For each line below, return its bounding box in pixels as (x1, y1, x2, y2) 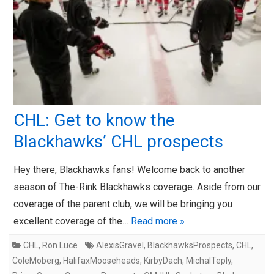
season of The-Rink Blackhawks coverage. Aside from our (13, 180, 261, 193)
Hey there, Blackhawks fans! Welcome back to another (13, 163, 245, 176)
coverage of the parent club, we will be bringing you (13, 198, 232, 210)
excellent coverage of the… (13, 215, 131, 227)
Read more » (131, 215, 185, 227)
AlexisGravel (96, 240, 144, 250)
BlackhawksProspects (147, 240, 232, 250)
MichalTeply (186, 255, 231, 265)
